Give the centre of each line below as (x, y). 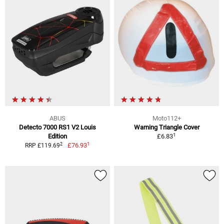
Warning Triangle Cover (166, 127)
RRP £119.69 (43, 146)
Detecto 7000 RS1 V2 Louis (57, 127)
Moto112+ (166, 118)
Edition (57, 136)
